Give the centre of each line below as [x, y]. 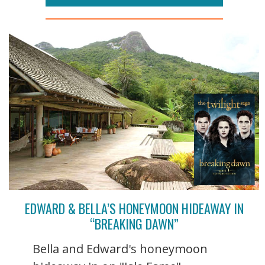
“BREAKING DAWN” [134, 223]
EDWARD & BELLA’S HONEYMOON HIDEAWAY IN [134, 208]
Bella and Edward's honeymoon [120, 248]
